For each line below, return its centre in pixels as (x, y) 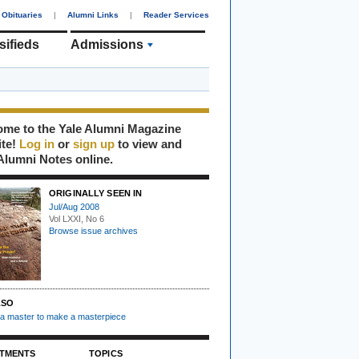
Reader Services (176, 15)
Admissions (107, 44)
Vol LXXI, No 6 (77, 219)
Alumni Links (93, 15)
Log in (37, 144)
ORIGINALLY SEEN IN (96, 193)
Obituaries (22, 15)
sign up (94, 144)
